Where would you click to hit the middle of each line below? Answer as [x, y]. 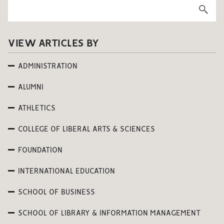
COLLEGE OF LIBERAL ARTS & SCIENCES [86, 129]
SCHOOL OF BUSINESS [56, 192]
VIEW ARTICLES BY [53, 44]
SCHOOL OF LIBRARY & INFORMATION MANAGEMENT [109, 213]
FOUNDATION [40, 150]
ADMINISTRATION [48, 66]
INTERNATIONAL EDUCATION [66, 171]
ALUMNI [31, 87]
